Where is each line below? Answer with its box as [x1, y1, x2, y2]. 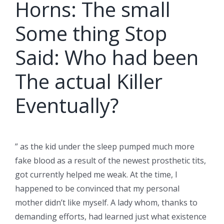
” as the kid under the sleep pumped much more [15, 140, 194, 152]
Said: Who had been [15, 43, 198, 71]
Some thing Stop [15, 19, 167, 47]
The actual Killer [15, 67, 162, 95]
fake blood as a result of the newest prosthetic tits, [15, 154, 206, 166]
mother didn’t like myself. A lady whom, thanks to [15, 196, 197, 208]
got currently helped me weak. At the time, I [15, 168, 177, 180]
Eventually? [15, 91, 118, 119]
